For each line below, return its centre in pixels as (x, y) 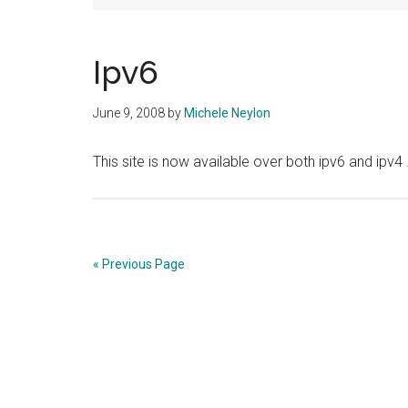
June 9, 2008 (129, 113)
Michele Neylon (227, 113)
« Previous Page (139, 264)
